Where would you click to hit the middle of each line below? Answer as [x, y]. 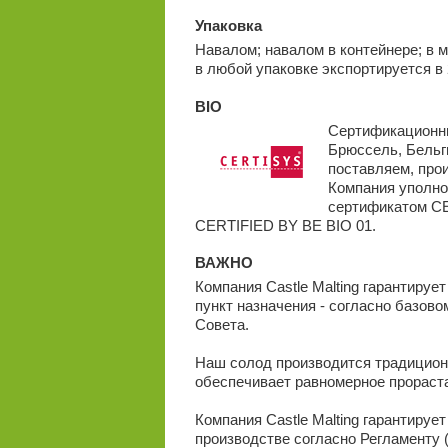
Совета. [221, 325]
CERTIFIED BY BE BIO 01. [285, 225]
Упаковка [228, 25]
